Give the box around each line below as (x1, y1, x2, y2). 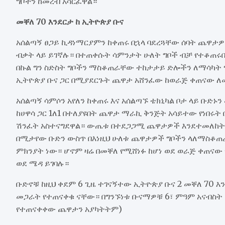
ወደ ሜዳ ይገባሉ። (16, 158, 69, 168)
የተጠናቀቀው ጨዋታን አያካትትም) (16, 203, 122, 214)
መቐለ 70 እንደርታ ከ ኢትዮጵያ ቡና (16, 16, 124, 27)
